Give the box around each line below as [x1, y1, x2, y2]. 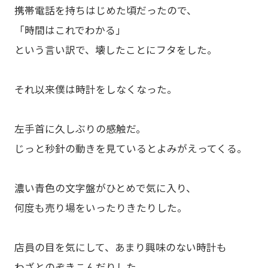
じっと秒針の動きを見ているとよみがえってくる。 [14, 141, 247, 156]
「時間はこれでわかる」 [14, 22, 126, 37]
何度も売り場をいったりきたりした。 [14, 200, 187, 215]
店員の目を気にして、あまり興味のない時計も [14, 239, 227, 254]
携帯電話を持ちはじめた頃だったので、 [14, 2, 197, 17]
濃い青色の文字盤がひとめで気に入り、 [14, 180, 196, 195]
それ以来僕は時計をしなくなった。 [14, 81, 177, 96]
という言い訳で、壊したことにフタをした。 [14, 42, 217, 57]
